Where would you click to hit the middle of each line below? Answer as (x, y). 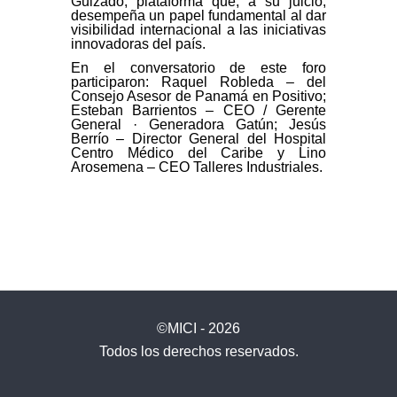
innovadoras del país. (138, 44)
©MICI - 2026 (198, 329)
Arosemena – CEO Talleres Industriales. (197, 167)
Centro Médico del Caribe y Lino (198, 153)
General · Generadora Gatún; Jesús (198, 125)
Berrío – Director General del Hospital (198, 139)
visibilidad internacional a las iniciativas (198, 30)
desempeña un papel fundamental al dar (198, 16)
